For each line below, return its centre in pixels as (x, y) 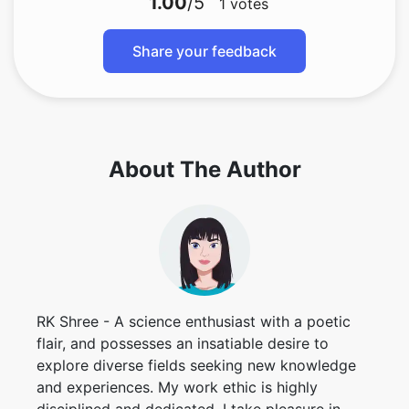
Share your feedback (204, 51)
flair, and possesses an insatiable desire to (183, 343)
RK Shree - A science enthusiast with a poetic (194, 321)
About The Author (204, 169)
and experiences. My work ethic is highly (177, 387)
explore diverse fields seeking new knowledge (196, 365)
